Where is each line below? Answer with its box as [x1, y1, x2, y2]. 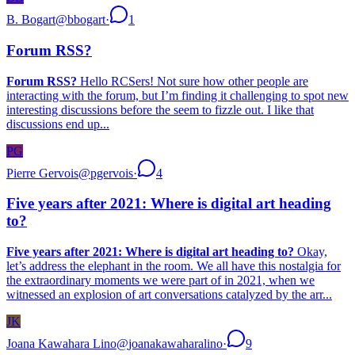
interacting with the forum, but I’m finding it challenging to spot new [6, 88, 349, 102]
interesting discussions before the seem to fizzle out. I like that [6, 102, 314, 116]
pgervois [90, 166, 133, 180]
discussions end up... [6, 116, 109, 131]
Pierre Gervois [6, 166, 78, 180]
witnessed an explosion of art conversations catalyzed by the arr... [6, 288, 332, 302]
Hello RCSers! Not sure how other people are [77, 74, 308, 88]
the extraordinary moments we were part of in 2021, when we [6, 273, 315, 288]
